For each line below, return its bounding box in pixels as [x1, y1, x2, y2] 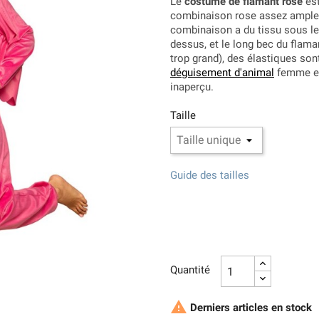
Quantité [170, 263, 210, 277]
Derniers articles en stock [187, 301, 312, 315]
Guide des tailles [170, 169, 249, 182]
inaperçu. [170, 80, 214, 94]
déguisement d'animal [170, 66, 274, 80]
